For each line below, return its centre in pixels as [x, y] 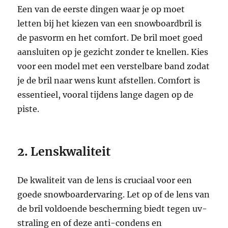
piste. [28, 109]
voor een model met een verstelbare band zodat [114, 66]
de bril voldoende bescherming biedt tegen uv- [112, 208]
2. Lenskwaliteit [64, 151]
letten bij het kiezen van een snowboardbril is [110, 23]
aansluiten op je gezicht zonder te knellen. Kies [113, 52]
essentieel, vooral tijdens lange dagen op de [106, 94]
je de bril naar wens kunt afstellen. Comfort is [109, 80]
